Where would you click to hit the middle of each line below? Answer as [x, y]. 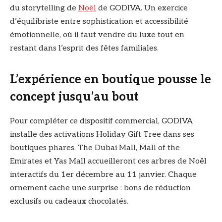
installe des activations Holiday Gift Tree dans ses [102, 135]
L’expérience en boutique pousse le [111, 80]
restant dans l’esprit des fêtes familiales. [84, 49]
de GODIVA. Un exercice [142, 8]
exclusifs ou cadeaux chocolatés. [69, 202]
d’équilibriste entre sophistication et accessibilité [99, 22]
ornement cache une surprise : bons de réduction [100, 188]
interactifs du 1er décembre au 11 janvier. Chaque [103, 175]
